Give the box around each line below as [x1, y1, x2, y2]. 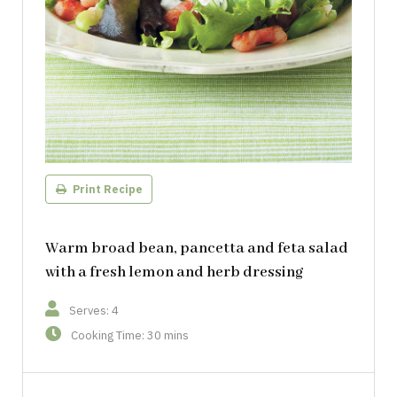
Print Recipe [69, 183, 143, 197]
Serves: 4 [69, 302, 119, 318]
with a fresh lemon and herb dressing [45, 262, 303, 282]
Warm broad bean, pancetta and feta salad [45, 238, 348, 258]
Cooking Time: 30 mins [71, 327, 189, 343]
